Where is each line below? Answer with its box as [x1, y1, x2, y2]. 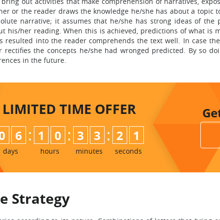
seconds [114, 146, 142, 156]
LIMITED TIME [2, 100, 95, 118]
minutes [75, 146, 103, 156]
